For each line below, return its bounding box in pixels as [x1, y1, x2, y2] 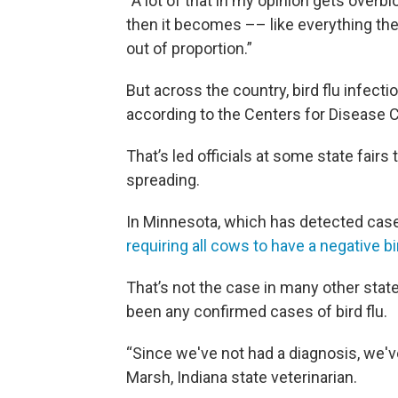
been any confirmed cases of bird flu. [126, 302, 387, 321]
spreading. [126, 171, 200, 189]
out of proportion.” [126, 39, 252, 58]
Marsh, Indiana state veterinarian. [126, 368, 357, 386]
